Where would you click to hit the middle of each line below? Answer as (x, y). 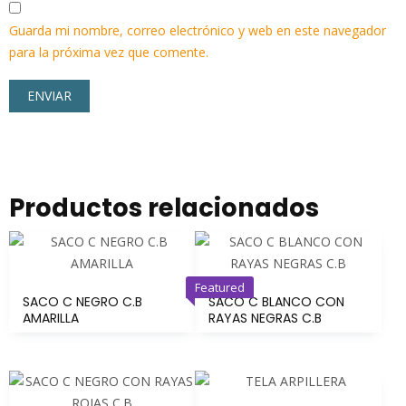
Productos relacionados (164, 208)
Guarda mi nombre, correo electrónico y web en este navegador (198, 30)
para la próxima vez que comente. (109, 52)
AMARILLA (51, 318)
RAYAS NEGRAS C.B (266, 318)
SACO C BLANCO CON (277, 301)
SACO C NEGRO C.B (82, 301)
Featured (220, 287)
